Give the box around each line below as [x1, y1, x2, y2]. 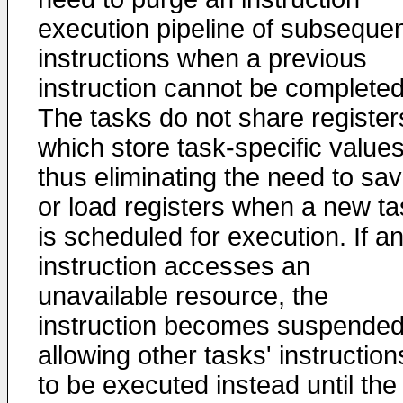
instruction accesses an [38, 252, 310, 281]
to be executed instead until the [38, 371, 397, 399]
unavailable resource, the [38, 282, 328, 310]
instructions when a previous [38, 44, 367, 73]
